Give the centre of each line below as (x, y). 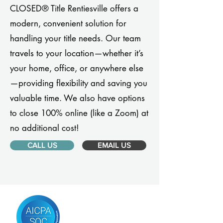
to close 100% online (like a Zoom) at (79, 113)
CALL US (42, 145)
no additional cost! (45, 128)
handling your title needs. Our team (75, 38)
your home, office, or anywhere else (77, 68)
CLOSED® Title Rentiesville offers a (74, 8)
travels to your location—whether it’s (77, 53)
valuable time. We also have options (77, 98)
